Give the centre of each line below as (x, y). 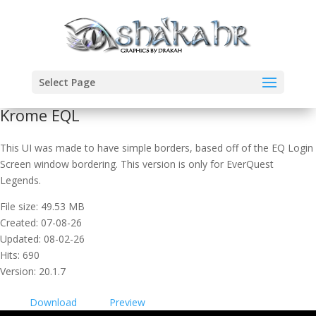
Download (53, 302)
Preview (127, 302)
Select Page (67, 82)
